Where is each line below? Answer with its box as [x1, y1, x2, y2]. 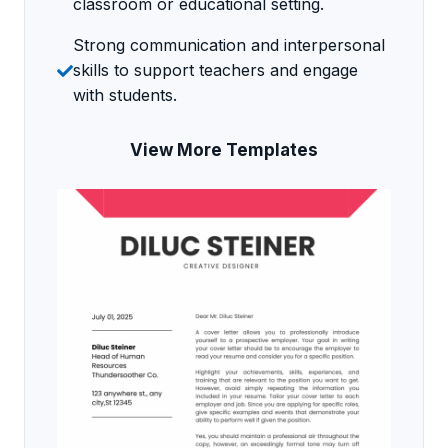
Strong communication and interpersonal [73, 35, 385, 56]
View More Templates [130, 140, 318, 161]
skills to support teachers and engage [73, 60, 358, 81]
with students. [73, 85, 177, 106]
